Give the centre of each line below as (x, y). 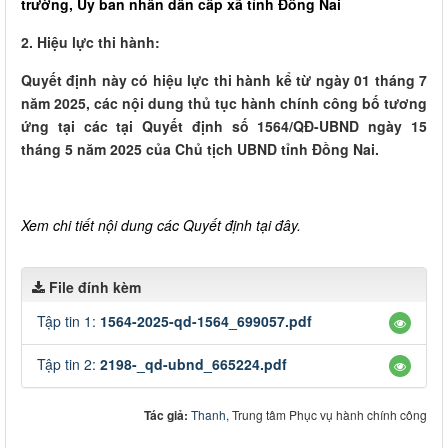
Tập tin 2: (68, 363)
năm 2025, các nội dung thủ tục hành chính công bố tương (224, 102)
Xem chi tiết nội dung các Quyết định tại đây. (161, 224)
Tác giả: (167, 414)
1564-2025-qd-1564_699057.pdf (206, 320)
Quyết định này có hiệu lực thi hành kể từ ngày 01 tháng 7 (224, 79)
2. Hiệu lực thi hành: (92, 41)
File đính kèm (95, 286)
